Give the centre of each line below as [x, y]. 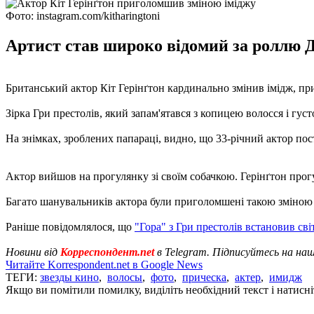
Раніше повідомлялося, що [70, 226]
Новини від [33, 252]
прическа [204, 277]
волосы [125, 277]
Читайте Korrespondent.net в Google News [104, 264]
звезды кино [69, 277]
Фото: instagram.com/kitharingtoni [83, 15]
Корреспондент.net [107, 252]
